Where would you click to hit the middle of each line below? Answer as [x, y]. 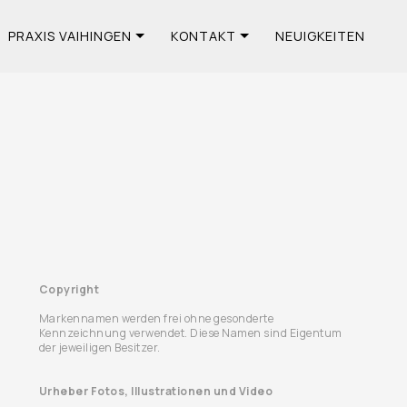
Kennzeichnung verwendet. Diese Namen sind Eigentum [190, 333]
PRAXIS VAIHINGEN [69, 36]
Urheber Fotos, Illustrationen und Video [156, 391]
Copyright [69, 289]
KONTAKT [203, 36]
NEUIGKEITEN [320, 36]
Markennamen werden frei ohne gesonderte [156, 318]
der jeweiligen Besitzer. [99, 347]
